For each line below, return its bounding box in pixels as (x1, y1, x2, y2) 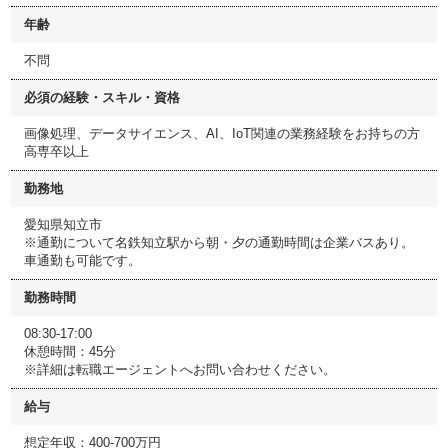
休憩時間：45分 (24, 344, 116, 359)
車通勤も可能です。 (24, 253, 141, 268)
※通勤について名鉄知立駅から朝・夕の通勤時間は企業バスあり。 (24, 235, 414, 250)
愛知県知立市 (24, 217, 102, 232)
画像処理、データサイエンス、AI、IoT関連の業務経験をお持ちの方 (24, 126, 420, 141)
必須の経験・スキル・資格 (24, 90, 180, 105)
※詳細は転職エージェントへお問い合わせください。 (24, 362, 336, 377)
